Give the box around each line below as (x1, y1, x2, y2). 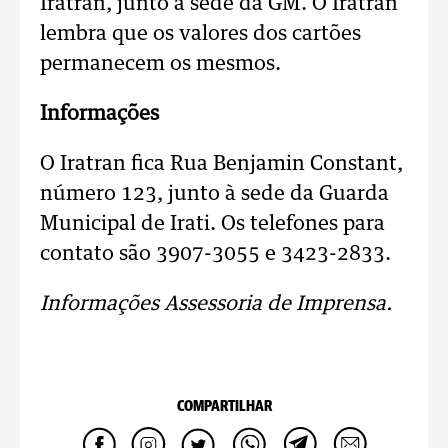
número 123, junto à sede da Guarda (40, 184, 389, 204)
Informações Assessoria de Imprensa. (40, 294, 392, 314)
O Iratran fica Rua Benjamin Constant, (40, 154, 403, 174)
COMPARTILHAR (176, 399, 272, 414)
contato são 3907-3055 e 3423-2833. (40, 244, 391, 264)
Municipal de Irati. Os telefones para (40, 214, 385, 234)
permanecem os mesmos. (40, 54, 281, 74)
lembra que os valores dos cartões (40, 24, 361, 44)
